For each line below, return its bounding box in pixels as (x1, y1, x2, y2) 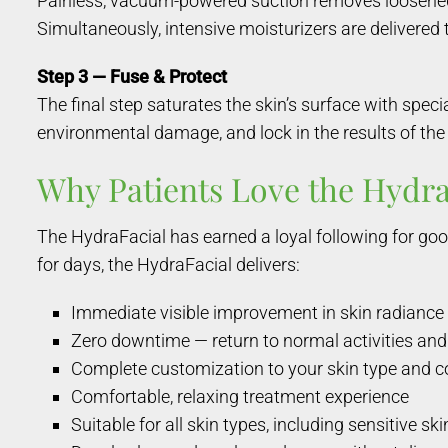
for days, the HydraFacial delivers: (37, 253, 300, 275)
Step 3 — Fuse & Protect (37, 65, 227, 87)
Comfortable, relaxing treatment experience (71, 385, 410, 407)
